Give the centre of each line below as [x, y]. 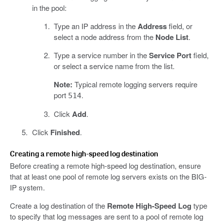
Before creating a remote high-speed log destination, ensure [105, 166]
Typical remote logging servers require [135, 84]
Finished [65, 132]
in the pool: [49, 8]
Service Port [170, 55]
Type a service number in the [101, 55]
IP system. [27, 187]
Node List [172, 37]
